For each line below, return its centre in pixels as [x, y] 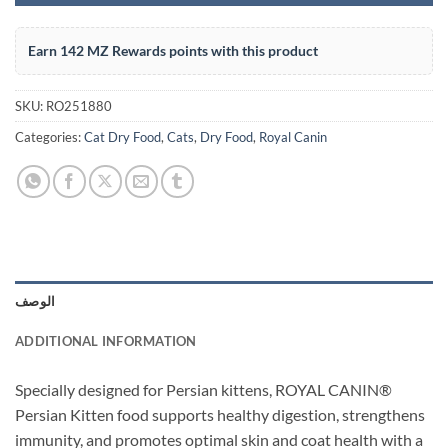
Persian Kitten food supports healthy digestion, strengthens [220, 414]
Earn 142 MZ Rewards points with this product [173, 50]
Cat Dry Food [122, 136]
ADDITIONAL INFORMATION [106, 340]
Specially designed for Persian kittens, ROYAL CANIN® [203, 389]
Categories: [49, 136]
